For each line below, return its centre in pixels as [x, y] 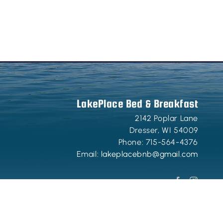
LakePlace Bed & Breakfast [137, 104]
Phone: [132, 142]
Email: [89, 154]
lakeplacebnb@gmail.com [149, 154]
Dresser [143, 130]
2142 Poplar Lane [167, 118]
